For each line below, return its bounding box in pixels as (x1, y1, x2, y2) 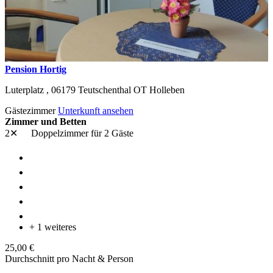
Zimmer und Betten (5, 116, 87, 127)
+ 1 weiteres (29, 221, 76, 232)
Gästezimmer (5, 105, 58, 116)
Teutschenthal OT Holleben (78, 84, 185, 95)
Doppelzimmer (29, 127, 91, 138)
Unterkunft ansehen (58, 105, 133, 116)
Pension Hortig (5, 63, 66, 74)
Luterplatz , (5, 84, 51, 95)
